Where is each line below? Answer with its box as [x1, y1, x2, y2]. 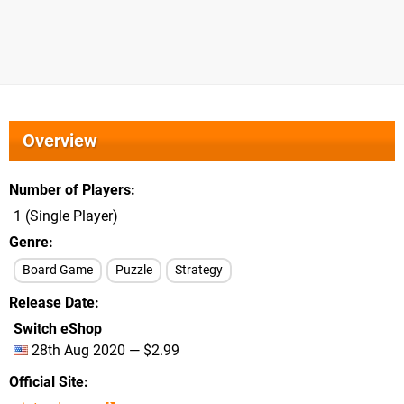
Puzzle [115, 262, 152, 278]
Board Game [23, 262, 93, 278]
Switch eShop [14, 320, 102, 337]
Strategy [175, 262, 223, 278]
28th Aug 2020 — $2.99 [28, 342, 179, 359]
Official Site [9, 373, 84, 390]
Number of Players [9, 181, 131, 198]
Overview [23, 130, 97, 151]
